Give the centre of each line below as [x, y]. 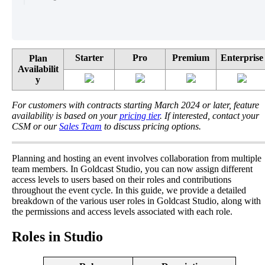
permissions [47, 212]
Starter [89, 58]
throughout [32, 190]
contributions [207, 180]
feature [246, 105]
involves [142, 159]
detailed [232, 190]
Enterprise [242, 58]
